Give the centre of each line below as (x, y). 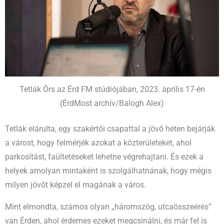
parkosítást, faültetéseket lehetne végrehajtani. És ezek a (104, 157)
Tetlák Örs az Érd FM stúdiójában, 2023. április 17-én (112, 90)
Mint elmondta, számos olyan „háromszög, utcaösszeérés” (108, 207)
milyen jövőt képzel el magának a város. (75, 185)
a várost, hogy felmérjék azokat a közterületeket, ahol (98, 143)
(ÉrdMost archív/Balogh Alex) (112, 104)
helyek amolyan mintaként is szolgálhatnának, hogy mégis (108, 171)
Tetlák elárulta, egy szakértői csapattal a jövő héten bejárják (110, 129)
